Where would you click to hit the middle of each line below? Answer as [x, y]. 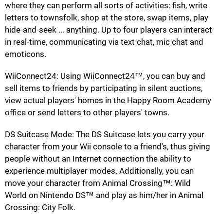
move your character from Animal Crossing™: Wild [98, 183]
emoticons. [26, 54]
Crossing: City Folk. [40, 207]
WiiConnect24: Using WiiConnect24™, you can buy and [105, 76]
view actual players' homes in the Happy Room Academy [108, 100]
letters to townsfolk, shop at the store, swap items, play [107, 17]
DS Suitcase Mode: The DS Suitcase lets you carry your [105, 134]
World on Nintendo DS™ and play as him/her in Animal [104, 195]
